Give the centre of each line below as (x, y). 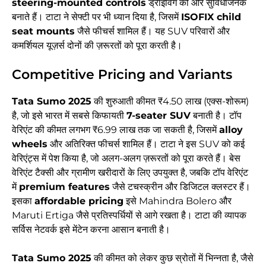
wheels (30, 144)
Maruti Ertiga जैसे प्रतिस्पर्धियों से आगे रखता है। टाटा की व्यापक (129, 216)
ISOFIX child (211, 17)
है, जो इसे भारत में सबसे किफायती (69, 116)
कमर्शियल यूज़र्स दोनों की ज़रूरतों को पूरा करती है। (97, 46)
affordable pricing (79, 201)
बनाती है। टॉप (216, 116)
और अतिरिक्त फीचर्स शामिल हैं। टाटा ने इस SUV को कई (146, 144)
